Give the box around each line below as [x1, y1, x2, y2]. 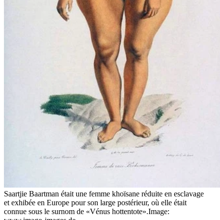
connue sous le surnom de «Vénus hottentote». [4, 207, 148, 216]
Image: [148, 207, 169, 216]
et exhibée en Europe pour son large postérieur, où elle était [4, 198, 187, 207]
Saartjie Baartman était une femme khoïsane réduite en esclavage [4, 189, 204, 198]
